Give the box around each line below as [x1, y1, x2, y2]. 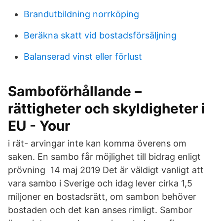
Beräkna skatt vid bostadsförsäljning [24, 30, 177, 40]
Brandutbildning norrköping [24, 9, 139, 19]
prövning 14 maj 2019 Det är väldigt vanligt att [8, 165, 204, 175]
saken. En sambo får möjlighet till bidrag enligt [8, 151, 201, 162]
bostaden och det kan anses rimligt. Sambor [8, 205, 192, 215]
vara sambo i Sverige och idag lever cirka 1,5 [8, 178, 192, 188]
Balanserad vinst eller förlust [24, 51, 142, 62]
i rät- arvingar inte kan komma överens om [8, 138, 186, 148]
